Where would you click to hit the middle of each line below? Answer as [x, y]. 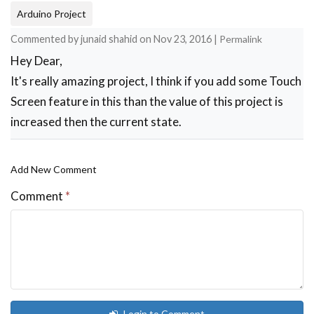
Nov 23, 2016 [184, 39]
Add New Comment [54, 169]
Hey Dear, [36, 60]
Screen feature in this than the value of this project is [147, 101]
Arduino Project [52, 13]
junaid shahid [109, 39]
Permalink [241, 39]
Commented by [46, 39]
